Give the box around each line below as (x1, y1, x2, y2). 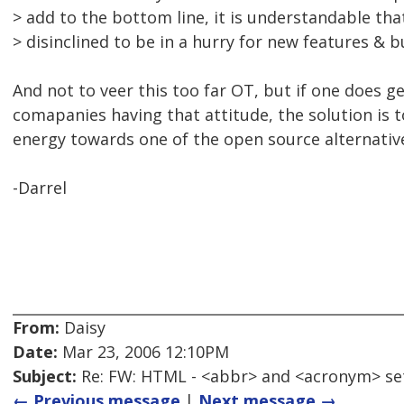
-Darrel (13, 177, 67, 199)
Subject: (13, 365, 77, 388)
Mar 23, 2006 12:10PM (58, 341, 229, 363)
